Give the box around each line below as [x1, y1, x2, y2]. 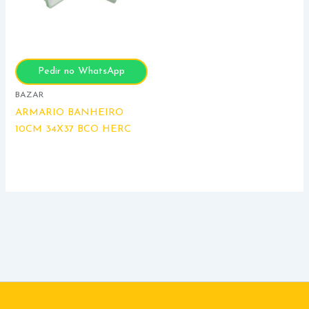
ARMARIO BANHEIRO [15, 108, 124, 119]
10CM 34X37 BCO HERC [15, 124, 132, 135]
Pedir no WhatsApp [38, 66, 126, 77]
